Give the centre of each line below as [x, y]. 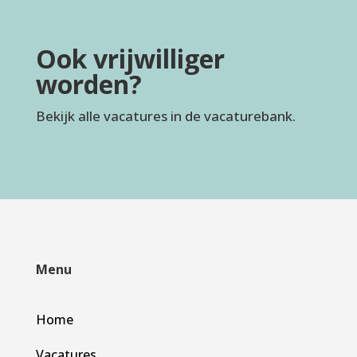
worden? [88, 84]
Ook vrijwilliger [130, 58]
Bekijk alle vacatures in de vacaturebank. [165, 116]
